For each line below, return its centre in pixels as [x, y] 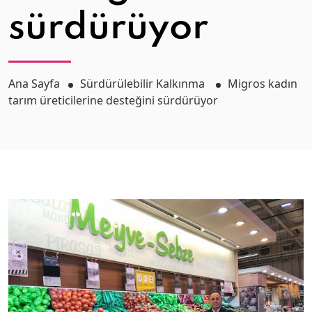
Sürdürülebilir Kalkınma [144, 84]
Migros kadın [263, 84]
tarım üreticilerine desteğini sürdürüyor [113, 100]
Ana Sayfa [34, 84]
